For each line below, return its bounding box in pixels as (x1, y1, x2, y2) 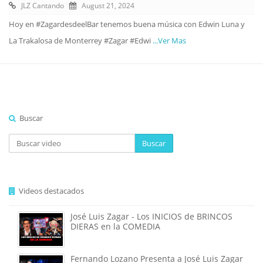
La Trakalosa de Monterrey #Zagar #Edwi (9, 35, 153, 46)
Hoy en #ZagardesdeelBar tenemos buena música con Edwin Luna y (9, 19, 245, 29)
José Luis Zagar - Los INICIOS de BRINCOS (70, 211, 232, 222)
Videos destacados (15, 186, 84, 196)
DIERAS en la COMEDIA (70, 221, 160, 232)
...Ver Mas (153, 35, 186, 46)
